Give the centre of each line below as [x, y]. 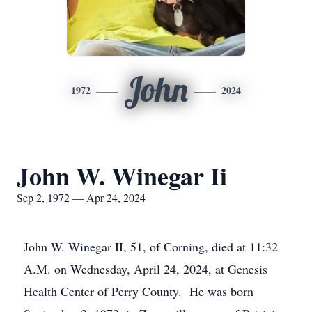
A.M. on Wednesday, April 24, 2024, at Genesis [146, 269]
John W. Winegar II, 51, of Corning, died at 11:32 [151, 247]
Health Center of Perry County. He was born [139, 291]
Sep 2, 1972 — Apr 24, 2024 [81, 197]
